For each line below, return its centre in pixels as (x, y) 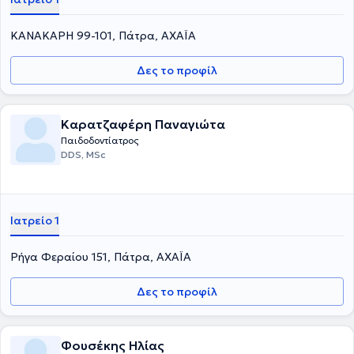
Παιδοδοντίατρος (100, 140)
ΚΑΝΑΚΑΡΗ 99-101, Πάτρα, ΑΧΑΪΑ (103, 36)
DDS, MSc (83, 154)
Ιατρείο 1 (35, 220)
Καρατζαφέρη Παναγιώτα (143, 124)
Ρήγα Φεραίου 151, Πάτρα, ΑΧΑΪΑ (101, 257)
